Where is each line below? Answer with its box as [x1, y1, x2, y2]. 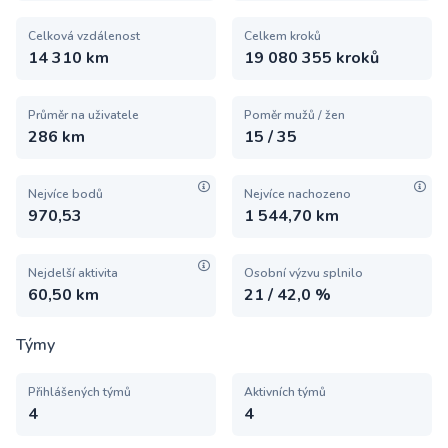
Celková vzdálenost [28, 28, 140, 44]
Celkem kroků [244, 28, 321, 44]
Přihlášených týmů [28, 384, 131, 400]
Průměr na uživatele [28, 107, 139, 123]
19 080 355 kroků [244, 47, 379, 69]
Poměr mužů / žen [244, 107, 345, 123]
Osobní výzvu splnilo [244, 265, 363, 281]
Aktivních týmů [244, 384, 326, 400]
